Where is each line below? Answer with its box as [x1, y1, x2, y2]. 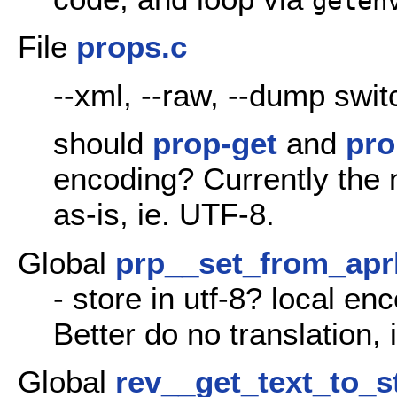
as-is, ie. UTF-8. [53, 197, 275, 232]
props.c [76, 29, 187, 65]
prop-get [152, 126, 277, 161]
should [53, 126, 152, 161]
